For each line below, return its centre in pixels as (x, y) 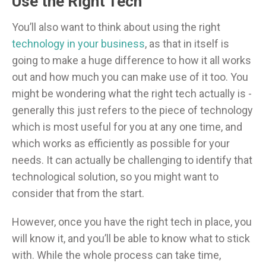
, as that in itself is (187, 44)
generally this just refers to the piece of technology (132, 110)
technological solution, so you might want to (115, 177)
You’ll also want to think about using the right (116, 27)
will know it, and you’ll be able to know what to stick (131, 239)
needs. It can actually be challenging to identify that (132, 160)
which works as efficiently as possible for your (121, 144)
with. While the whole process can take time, (116, 255)
